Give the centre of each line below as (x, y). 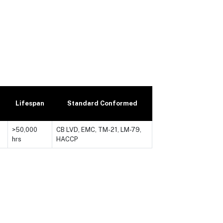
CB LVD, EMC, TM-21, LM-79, (99, 129)
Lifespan (30, 103)
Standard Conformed (102, 103)
